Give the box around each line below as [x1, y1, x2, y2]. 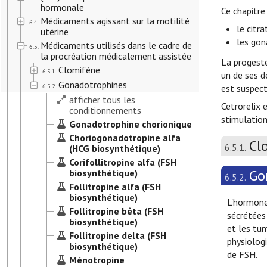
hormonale [41, 1, 84, 13]
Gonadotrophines [58, 79, 127, 91]
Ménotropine [69, 254, 125, 266]
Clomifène [58, 64, 100, 76]
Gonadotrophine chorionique [69, 118, 192, 130]
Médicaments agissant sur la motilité [41, 15, 190, 27]
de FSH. [227, 249, 257, 260]
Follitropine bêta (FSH [69, 205, 163, 217]
